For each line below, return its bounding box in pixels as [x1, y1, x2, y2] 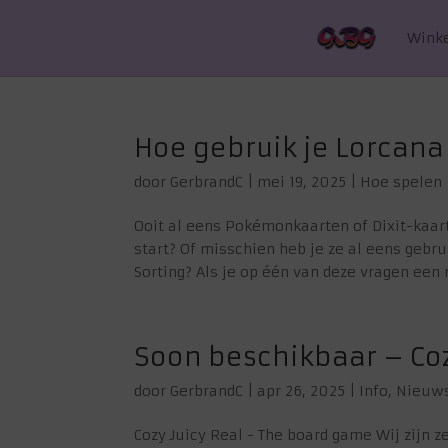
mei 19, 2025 [257, 173, 347, 191]
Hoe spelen [360, 173, 443, 191]
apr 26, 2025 [257, 382, 346, 400]
